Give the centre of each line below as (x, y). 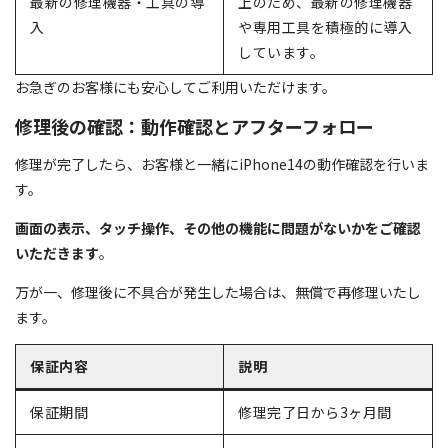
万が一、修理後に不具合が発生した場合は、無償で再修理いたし (218, 291)
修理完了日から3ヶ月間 (315, 411)
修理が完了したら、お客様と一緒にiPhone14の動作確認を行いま (222, 163)
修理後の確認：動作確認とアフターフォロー (194, 125)
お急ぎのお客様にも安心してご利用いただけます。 (175, 86)
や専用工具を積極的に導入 (325, 26)
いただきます (57, 252)
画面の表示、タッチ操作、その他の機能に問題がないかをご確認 (218, 227)
